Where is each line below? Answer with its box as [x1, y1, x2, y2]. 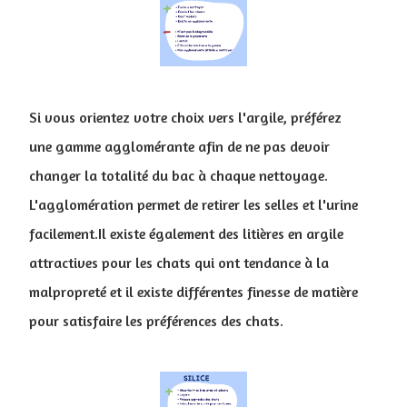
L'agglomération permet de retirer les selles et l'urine [29, 194, 358, 213]
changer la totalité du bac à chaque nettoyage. [29, 165, 328, 184]
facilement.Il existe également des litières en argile [29, 223, 343, 243]
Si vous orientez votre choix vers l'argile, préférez [29, 107, 342, 126]
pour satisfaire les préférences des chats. [29, 311, 283, 330]
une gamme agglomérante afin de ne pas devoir [29, 136, 330, 155]
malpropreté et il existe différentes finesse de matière [29, 282, 358, 301]
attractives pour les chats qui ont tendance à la [29, 253, 329, 272]
